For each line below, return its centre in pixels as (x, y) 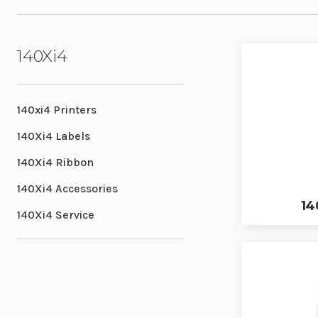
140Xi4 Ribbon (55, 163)
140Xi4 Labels (54, 136)
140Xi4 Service (56, 215)
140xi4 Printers (57, 110)
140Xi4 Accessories (67, 189)
